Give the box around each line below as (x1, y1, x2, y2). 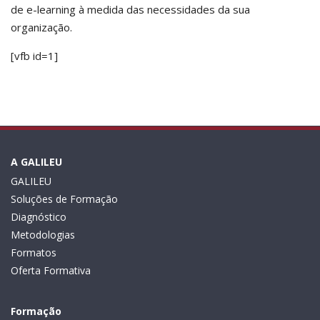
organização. (11, 20, 72, 34)
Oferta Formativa (11, 264, 91, 277)
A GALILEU (11, 155, 62, 169)
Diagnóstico (11, 210, 66, 224)
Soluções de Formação (11, 192, 118, 206)
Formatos (11, 246, 56, 259)
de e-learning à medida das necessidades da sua (11, 2, 250, 16)
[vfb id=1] (11, 49, 58, 63)
